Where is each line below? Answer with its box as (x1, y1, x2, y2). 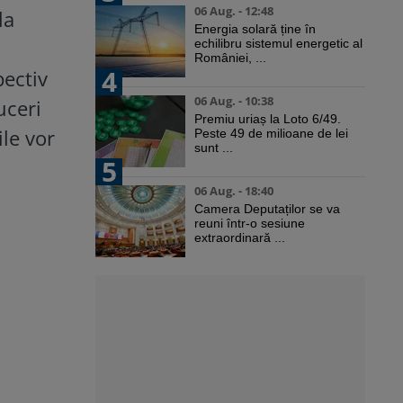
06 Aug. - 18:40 (194, 183, 273, 200)
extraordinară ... (194, 230, 285, 246)
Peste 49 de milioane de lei (194, 126, 348, 141)
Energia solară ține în (194, 22, 316, 37)
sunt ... (194, 140, 233, 156)
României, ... (194, 50, 266, 66)
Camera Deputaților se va (194, 201, 340, 217)
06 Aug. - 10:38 (194, 93, 273, 110)
